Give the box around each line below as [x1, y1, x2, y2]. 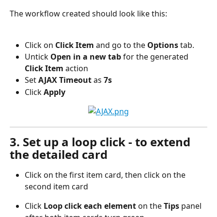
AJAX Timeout [36, 75, 92, 86]
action [63, 63, 88, 74]
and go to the [96, 39, 145, 50]
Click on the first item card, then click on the [25, 170, 187, 181]
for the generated [121, 51, 188, 62]
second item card [25, 181, 88, 192]
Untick [25, 51, 50, 62]
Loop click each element [44, 201, 136, 212]
